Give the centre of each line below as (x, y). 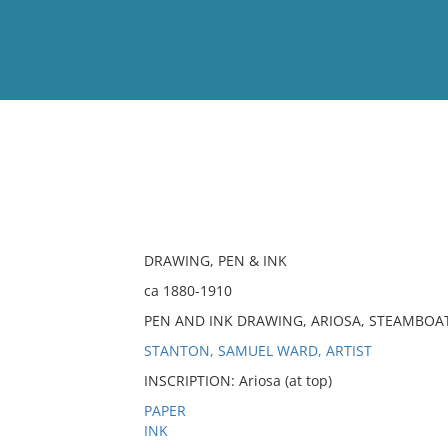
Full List (408, 195)
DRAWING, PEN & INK (215, 260)
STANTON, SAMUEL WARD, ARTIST (257, 350)
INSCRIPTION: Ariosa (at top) (237, 380)
